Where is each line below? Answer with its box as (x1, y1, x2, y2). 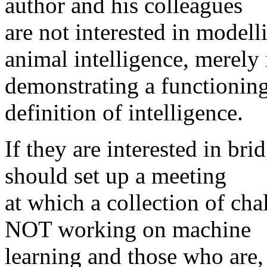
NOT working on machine (5, 216, 251, 243)
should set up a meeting (5, 163, 226, 189)
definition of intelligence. (5, 100, 243, 126)
